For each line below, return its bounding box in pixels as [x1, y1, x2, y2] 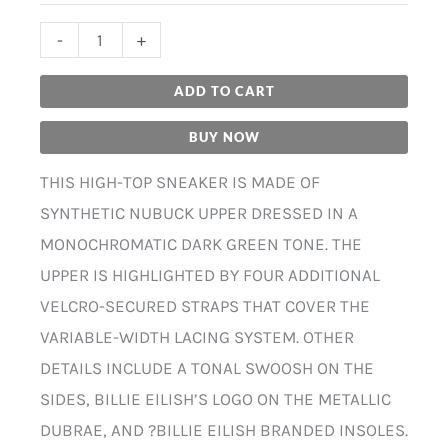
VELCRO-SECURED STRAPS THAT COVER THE [40, 296, 370, 317]
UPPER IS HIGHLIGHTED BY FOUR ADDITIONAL [40, 265, 380, 286]
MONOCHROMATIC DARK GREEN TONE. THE [40, 234, 362, 255]
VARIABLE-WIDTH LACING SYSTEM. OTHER [40, 327, 354, 348]
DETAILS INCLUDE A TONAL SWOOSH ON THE [40, 358, 374, 379]
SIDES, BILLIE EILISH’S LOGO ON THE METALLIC [40, 389, 391, 410]
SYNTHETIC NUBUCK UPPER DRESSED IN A [40, 203, 358, 224]
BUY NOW [188, 129, 260, 146]
